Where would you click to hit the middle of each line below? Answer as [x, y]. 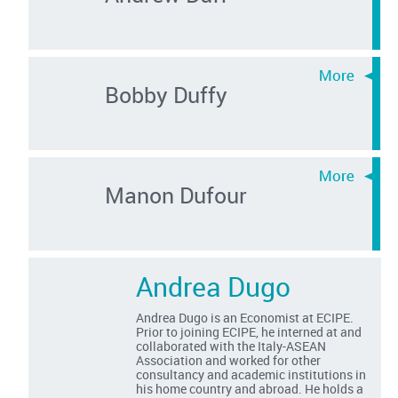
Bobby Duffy [166, 94]
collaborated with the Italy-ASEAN [231, 346]
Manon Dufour [175, 194]
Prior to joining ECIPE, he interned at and [249, 331]
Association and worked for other [229, 360]
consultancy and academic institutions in [251, 374]
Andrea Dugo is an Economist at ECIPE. [245, 317]
